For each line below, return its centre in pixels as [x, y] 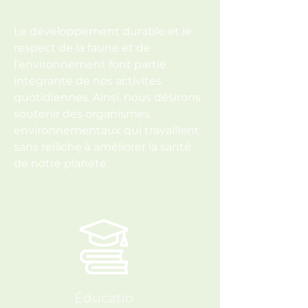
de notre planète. [61, 163]
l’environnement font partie [90, 64]
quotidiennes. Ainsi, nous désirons [107, 97]
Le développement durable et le [103, 31]
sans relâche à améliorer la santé [102, 147]
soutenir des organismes [82, 114]
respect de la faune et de [82, 48]
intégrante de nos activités [88, 81]
